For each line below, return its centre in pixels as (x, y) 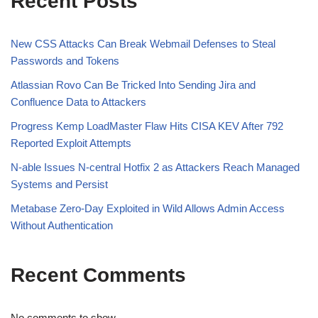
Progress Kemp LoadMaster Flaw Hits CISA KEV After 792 (147, 126)
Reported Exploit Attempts (71, 143)
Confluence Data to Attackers (78, 102)
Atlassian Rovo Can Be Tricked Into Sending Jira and (133, 85)
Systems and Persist (59, 185)
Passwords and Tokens (65, 61)
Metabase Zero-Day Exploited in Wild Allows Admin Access (148, 209)
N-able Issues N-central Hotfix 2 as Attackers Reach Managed (155, 168)
